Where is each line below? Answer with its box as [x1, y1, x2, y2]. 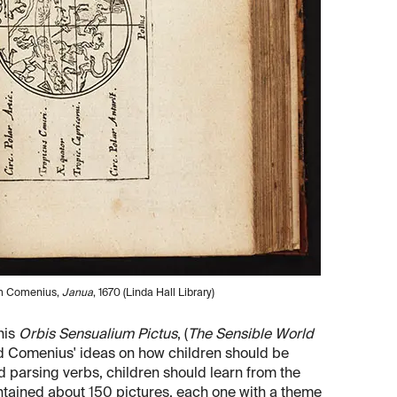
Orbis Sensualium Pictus [19, 328, 177, 343]
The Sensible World [188, 328, 314, 343]
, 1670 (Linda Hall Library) [93, 288, 214, 300]
